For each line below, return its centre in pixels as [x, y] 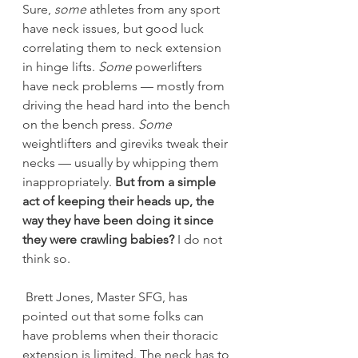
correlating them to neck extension [123, 48]
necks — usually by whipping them [122, 163]
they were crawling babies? [98, 239]
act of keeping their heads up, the [120, 201]
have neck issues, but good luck [115, 28]
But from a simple [167, 182]
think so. [46, 259]
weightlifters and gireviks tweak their [127, 143]
